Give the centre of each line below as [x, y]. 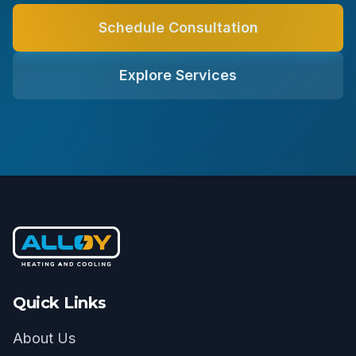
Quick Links [60, 303]
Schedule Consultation [178, 27]
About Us [44, 338]
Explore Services [178, 75]
